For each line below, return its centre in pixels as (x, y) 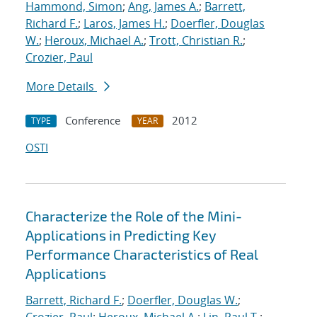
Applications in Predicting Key (121, 235)
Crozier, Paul (59, 58)
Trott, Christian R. (196, 41)
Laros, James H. (124, 24)
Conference (93, 121)
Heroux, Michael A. (94, 41)
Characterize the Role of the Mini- (134, 216)
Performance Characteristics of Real (142, 254)
